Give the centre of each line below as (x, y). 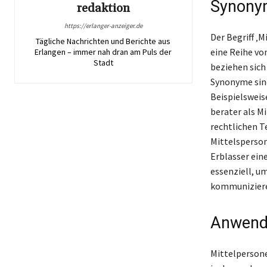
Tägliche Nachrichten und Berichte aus (103, 41)
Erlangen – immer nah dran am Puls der (103, 52)
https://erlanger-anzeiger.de (103, 25)
